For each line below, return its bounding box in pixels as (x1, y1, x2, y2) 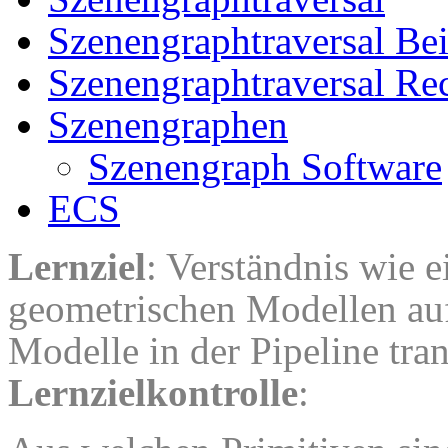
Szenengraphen (48, 102, 288, 146)
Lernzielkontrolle (8, 370, 298, 414)
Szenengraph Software (88, 144, 442, 188)
